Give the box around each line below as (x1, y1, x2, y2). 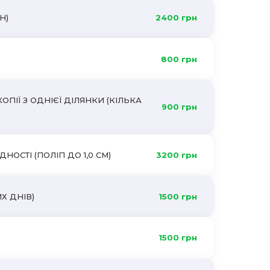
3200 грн (155, 150, 197, 160)
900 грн (161, 102, 197, 112)
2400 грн (155, 13, 197, 23)
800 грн (160, 54, 197, 64)
